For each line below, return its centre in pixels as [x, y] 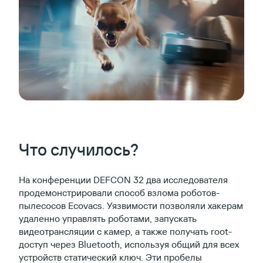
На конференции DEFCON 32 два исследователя [123, 179]
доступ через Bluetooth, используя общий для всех [129, 244]
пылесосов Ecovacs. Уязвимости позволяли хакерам [131, 205]
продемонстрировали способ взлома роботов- [119, 192]
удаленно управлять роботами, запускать [108, 218]
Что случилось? [79, 149]
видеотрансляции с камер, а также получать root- [125, 231]
